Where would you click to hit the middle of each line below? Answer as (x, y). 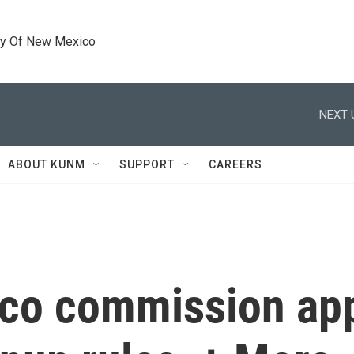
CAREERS (235, 164)
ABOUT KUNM (47, 164)
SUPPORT (147, 164)
